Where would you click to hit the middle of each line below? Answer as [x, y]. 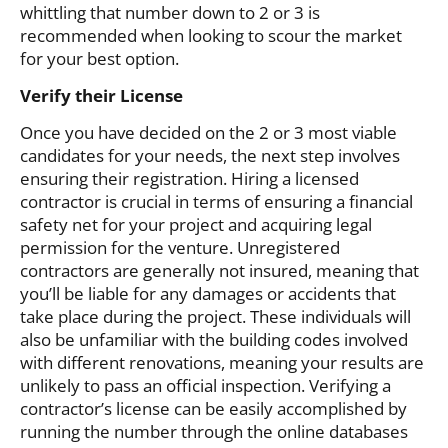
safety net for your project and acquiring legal [196, 225]
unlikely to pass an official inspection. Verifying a [205, 386]
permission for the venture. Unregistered [180, 248]
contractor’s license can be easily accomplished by [213, 409]
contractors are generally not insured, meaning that [219, 271]
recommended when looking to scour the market [211, 35]
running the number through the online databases [214, 432]
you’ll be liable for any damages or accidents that [208, 294]
